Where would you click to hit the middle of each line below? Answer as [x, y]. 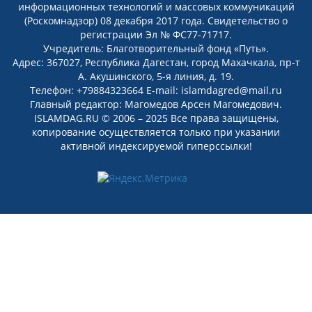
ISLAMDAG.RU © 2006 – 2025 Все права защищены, [156, 118]
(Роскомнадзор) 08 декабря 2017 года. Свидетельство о [156, 21]
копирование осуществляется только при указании [156, 132]
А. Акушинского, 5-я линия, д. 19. [156, 76]
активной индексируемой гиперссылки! [156, 146]
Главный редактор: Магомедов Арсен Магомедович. [156, 104]
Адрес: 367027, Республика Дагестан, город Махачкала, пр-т [156, 62]
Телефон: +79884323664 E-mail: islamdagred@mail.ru [156, 90]
